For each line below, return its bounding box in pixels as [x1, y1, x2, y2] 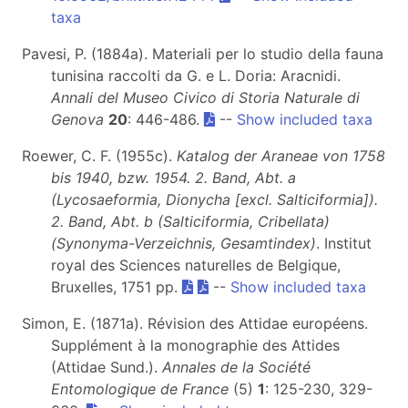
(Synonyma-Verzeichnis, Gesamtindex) [51, 234, 316, 252]
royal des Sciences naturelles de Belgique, [51, 256, 341, 274]
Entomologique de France [51, 380, 229, 398]
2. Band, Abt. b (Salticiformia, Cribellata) [51, 212, 330, 230]
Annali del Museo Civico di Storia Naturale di [51, 88, 360, 107]
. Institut [316, 234, 372, 252]
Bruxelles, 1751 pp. [51, 278, 182, 296]
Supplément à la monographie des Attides [51, 336, 340, 354]
